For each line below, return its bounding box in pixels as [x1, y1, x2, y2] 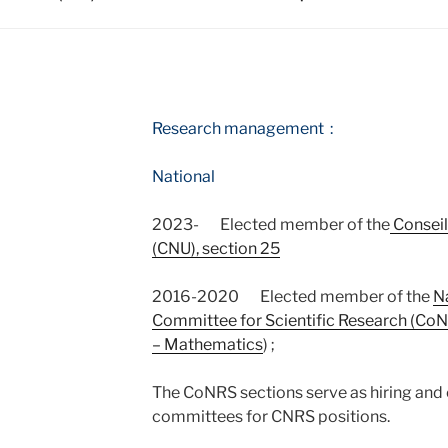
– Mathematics [151, 335, 263, 354]
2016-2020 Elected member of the [151, 287, 433, 306]
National [151, 167, 218, 186]
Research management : [151, 119, 333, 138]
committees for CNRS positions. [151, 407, 390, 426]
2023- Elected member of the [151, 215, 390, 234]
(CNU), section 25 [151, 239, 280, 258]
